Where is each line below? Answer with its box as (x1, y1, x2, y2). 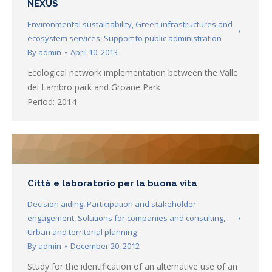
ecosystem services (27, 33, 100, 44)
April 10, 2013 (70, 47, 118, 58)
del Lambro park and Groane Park (27, 81, 160, 93)
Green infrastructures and (135, 19, 233, 30)
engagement (27, 212, 74, 224)
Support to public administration (104, 33, 222, 44)
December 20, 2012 (70, 240, 140, 252)
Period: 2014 (27, 96, 76, 108)
